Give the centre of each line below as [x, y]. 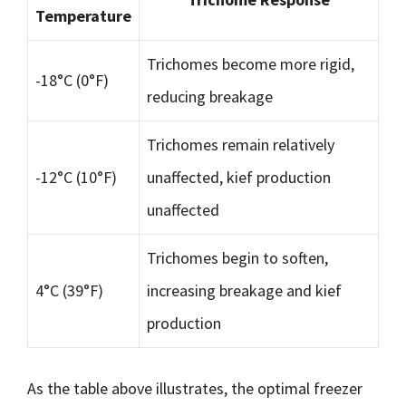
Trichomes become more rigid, [251, 64]
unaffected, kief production [239, 177]
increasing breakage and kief [244, 290]
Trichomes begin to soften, [237, 258]
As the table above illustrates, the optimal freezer [195, 388]
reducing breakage [210, 97]
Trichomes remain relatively [241, 145]
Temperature [83, 16]
